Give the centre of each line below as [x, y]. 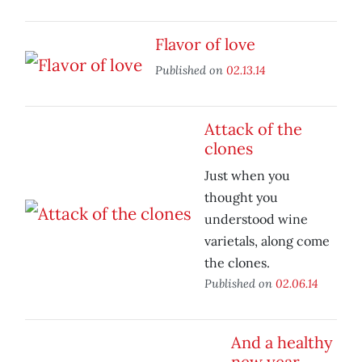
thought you [241, 198]
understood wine [256, 219]
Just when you [247, 176]
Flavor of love [205, 44]
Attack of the [253, 129]
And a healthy [282, 343]
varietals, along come [267, 241]
